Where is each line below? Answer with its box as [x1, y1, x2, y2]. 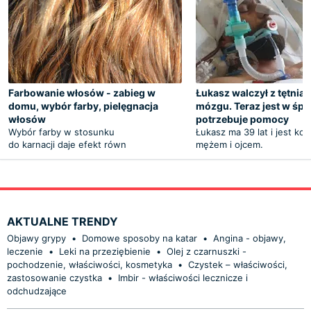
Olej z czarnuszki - [167, 245, 246, 257]
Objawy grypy [7, 232, 66, 244]
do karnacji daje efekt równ [8, 138, 126, 150]
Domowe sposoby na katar [82, 232, 197, 244]
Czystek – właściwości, [188, 258, 287, 270]
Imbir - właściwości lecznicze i [118, 271, 248, 283]
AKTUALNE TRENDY [7, 214, 118, 228]
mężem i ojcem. [196, 138, 263, 150]
